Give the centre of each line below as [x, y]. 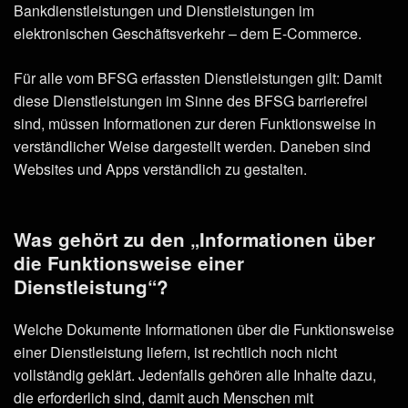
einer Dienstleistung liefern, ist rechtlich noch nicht [175, 352]
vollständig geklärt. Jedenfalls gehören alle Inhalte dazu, [195, 374]
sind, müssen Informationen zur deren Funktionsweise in [195, 124]
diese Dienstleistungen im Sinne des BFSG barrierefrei [191, 101]
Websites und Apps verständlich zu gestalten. [160, 169]
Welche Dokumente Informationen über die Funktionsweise [204, 329]
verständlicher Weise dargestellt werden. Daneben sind [192, 147]
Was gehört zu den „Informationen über [194, 239]
